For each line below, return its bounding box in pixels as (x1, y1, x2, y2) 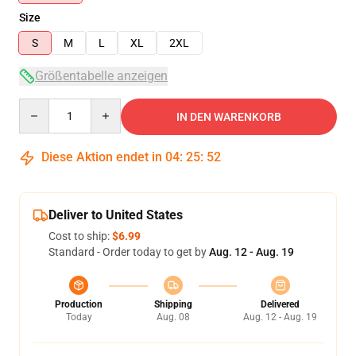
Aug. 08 (156, 311, 190, 323)
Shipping (153, 299, 192, 310)
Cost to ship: (48, 230, 112, 242)
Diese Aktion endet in (38, 149, 165, 164)
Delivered (261, 299, 300, 310)
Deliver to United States (48, 207, 183, 222)
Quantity (18, 99, 62, 112)
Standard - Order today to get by (48, 246, 209, 258)
